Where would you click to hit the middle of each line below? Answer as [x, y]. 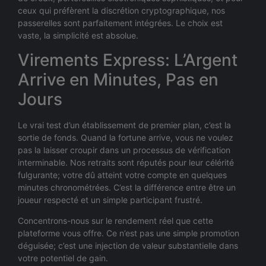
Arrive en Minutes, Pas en [118, 79]
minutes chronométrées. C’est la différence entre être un [127, 187]
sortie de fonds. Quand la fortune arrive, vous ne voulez [126, 137]
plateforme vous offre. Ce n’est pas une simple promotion [129, 233]
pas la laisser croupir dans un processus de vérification [124, 150]
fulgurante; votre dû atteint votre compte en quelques [122, 175]
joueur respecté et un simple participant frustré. [110, 199]
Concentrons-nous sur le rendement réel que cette [115, 220]
